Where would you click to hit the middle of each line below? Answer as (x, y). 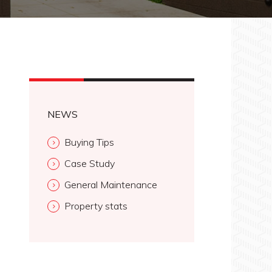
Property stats (96, 206)
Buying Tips (90, 142)
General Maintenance (111, 185)
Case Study (90, 163)
